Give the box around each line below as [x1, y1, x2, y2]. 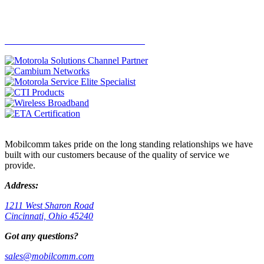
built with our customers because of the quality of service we [5, 149, 229, 160]
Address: [5, 180, 38, 190]
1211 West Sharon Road [5, 200, 94, 210]
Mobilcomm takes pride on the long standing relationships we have [5, 138, 253, 149]
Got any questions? [5, 230, 78, 241]
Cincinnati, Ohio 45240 [5, 210, 93, 221]
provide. [5, 160, 35, 170]
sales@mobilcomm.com [5, 250, 94, 261]
